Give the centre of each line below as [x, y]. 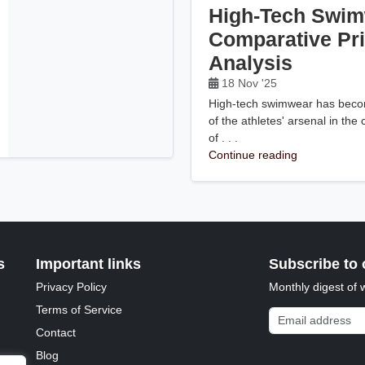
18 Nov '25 [250, 83]
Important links [89, 264]
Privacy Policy [72, 286]
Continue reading [253, 154]
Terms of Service [79, 309]
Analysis [251, 63]
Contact [56, 332]
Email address [304, 314]
